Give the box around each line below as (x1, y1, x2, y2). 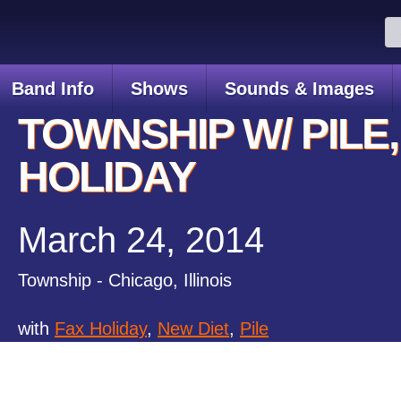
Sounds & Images (224, 79, 374, 98)
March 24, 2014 (18, 220, 264, 260)
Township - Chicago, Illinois (18, 270, 232, 290)
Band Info (11, 79, 94, 98)
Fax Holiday (55, 319, 147, 338)
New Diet (158, 319, 229, 338)
